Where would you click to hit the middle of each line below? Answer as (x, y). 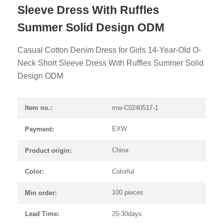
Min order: (41, 193)
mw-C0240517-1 (135, 108)
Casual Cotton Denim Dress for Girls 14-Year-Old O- (109, 50)
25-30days (127, 214)
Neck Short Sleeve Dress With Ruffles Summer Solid (110, 63)
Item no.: (38, 108)
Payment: (39, 129)
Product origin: (48, 150)
